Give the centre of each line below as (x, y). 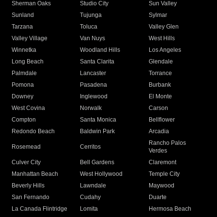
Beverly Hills (28, 186)
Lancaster (93, 73)
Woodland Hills (100, 50)
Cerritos (91, 147)
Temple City (164, 174)
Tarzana (22, 27)
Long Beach (28, 62)
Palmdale (24, 73)
